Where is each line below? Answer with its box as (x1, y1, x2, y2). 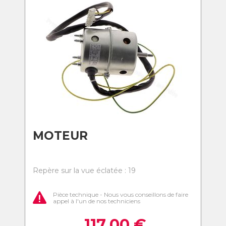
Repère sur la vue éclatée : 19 (33, 166, 136, 175)
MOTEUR (33, 129, 88, 143)
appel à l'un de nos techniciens (53, 197, 140, 205)
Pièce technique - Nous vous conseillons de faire (53, 190, 188, 198)
